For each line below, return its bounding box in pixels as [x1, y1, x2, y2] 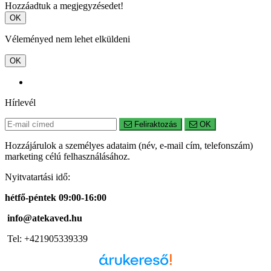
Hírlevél [5, 97, 36, 108]
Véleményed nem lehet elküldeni [5, 34, 130, 45]
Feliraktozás [132, 120, 177, 129]
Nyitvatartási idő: [5, 172, 70, 183]
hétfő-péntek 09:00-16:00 [5, 192, 106, 203]
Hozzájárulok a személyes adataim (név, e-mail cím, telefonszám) [5, 140, 253, 151]
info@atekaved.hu [5, 213, 82, 224]
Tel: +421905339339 [5, 233, 88, 244]
